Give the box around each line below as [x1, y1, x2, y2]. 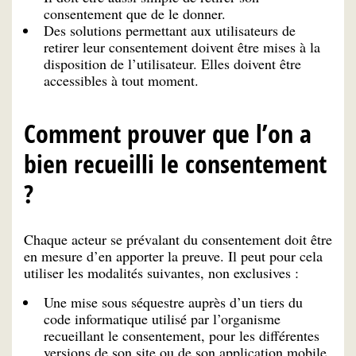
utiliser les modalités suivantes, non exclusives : [24, 263, 299, 283]
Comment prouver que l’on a [24, 116, 311, 151]
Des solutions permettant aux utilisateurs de [44, 20, 296, 40]
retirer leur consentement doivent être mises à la [44, 37, 320, 56]
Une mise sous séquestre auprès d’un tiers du [44, 292, 303, 312]
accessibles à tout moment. [44, 70, 199, 90]
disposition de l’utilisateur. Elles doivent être [44, 53, 301, 73]
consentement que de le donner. [44, 3, 226, 23]
